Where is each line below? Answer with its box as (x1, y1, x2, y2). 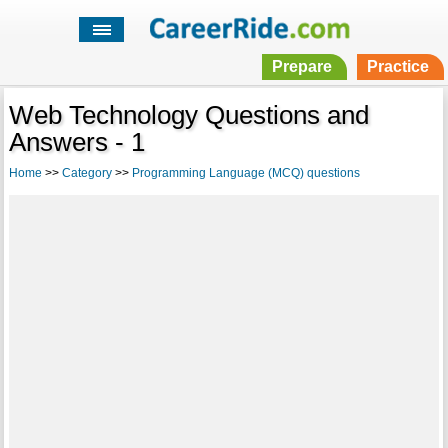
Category (61, 166, 112, 181)
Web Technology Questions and (8, 100, 369, 131)
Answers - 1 (8, 127, 145, 158)
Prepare (271, 58, 332, 76)
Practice (366, 58, 429, 76)
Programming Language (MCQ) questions (131, 166, 360, 181)
